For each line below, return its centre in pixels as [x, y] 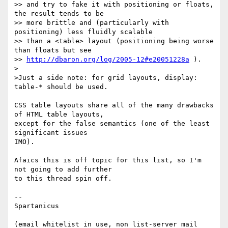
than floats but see [55, 50]
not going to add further [63, 169]
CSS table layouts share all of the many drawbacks [114, 105]
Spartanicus [37, 206]
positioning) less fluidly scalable [85, 32]
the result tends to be [61, 14]
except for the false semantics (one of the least [112, 124]
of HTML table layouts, [59, 115]
